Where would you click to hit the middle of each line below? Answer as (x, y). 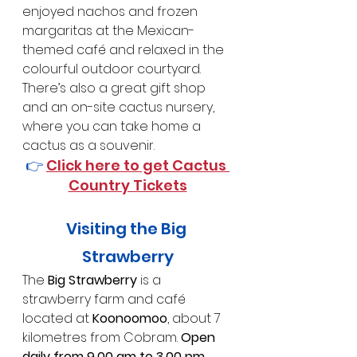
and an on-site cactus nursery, (120, 107)
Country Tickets (127, 185)
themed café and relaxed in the (125, 49)
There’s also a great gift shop (116, 88)
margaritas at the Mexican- (108, 30)
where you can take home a (113, 126)
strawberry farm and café (106, 299)
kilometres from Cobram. (102, 337)
